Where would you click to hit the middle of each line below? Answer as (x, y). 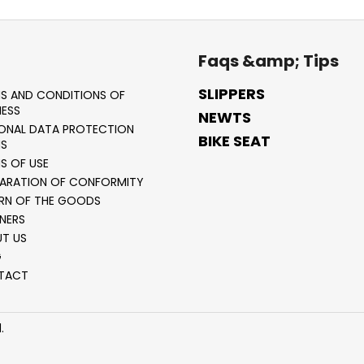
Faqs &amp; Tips (269, 61)
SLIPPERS (232, 94)
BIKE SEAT (234, 141)
